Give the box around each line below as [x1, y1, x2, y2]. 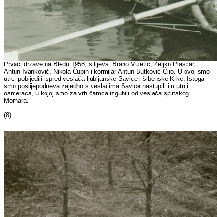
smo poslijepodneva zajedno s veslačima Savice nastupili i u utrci [4, 82, 189, 90]
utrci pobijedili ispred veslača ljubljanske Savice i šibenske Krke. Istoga [4, 75, 205, 83]
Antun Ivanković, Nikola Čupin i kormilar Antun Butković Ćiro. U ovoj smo [4, 68, 210, 76]
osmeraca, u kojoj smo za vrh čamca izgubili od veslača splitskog [4, 90, 189, 97]
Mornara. [4, 97, 29, 105]
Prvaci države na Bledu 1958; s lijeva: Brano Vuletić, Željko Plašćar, [4, 61, 196, 68]
